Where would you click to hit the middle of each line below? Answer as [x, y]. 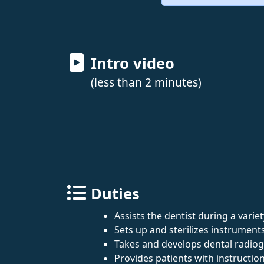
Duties [115, 193]
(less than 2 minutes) [146, 82]
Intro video [133, 63]
